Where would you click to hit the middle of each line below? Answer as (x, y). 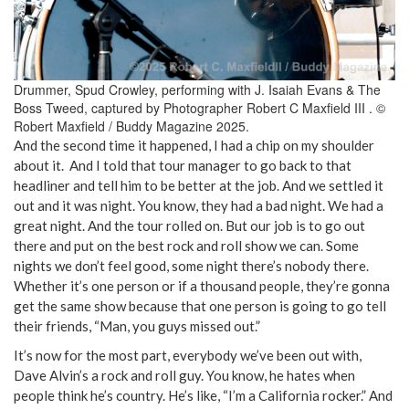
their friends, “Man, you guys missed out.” (137, 325)
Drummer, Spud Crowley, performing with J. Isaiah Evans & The (197, 89)
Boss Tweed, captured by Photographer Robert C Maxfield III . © (199, 107)
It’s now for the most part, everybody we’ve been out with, (188, 355)
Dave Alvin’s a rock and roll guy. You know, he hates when (184, 375)
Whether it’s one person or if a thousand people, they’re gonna (202, 285)
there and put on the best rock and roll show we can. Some (186, 245)
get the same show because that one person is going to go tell (200, 305)
